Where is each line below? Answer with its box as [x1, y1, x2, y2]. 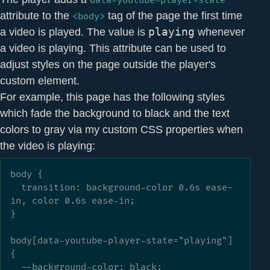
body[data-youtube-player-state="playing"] [10, 235, 233, 247]
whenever [195, 25, 245, 38]
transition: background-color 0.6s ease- [10, 182, 21, 194]
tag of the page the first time [105, 8, 242, 22]
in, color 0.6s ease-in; [10, 195, 135, 207]
